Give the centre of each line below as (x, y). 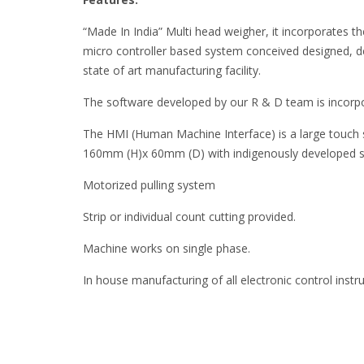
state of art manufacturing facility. (172, 71)
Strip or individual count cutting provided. (189, 217)
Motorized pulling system (149, 185)
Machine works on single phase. (167, 249)
